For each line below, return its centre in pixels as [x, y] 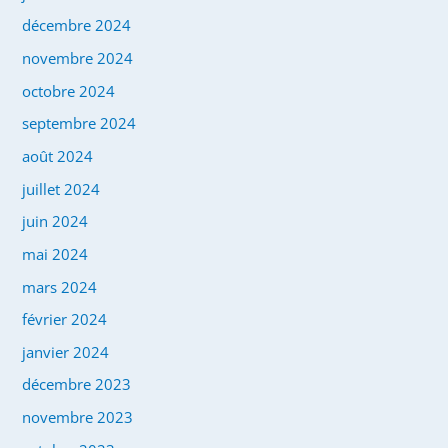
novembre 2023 [78, 417]
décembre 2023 [77, 384]
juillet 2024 [61, 188]
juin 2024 [55, 221]
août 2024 [58, 155]
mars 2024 [60, 286]
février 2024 [65, 319]
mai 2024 [55, 253]
